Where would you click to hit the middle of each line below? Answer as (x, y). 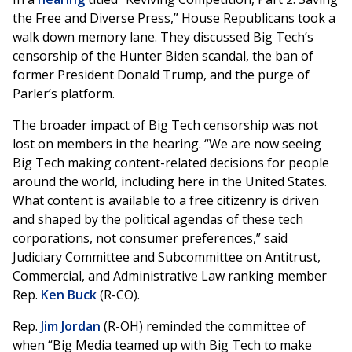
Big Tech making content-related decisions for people (171, 163)
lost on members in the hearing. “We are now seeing (167, 144)
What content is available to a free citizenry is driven (166, 201)
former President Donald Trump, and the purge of (161, 75)
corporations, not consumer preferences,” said (150, 238)
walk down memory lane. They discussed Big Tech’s (163, 37)
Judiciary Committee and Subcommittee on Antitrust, (167, 257)
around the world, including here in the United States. (170, 182)
